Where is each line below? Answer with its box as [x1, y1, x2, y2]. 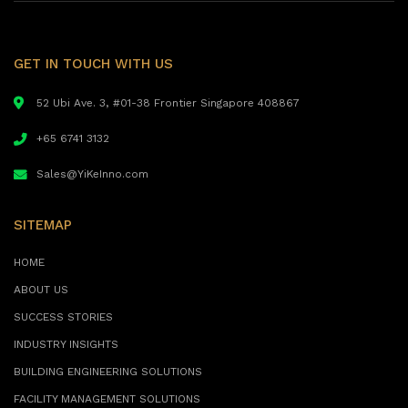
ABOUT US [14, 285, 68, 297]
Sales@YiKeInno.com [36, 169, 148, 181]
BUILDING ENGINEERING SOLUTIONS [14, 367, 202, 379]
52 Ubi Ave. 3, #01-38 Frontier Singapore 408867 [36, 98, 300, 110]
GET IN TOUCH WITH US [14, 58, 173, 73]
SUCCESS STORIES [14, 312, 113, 324]
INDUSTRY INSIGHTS [14, 340, 118, 352]
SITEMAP [14, 219, 72, 234]
